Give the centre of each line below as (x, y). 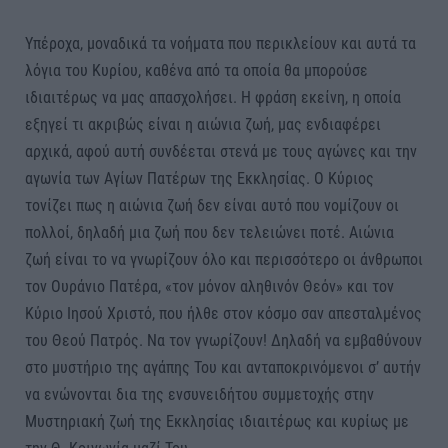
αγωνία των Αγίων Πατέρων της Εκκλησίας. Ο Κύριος (199, 178)
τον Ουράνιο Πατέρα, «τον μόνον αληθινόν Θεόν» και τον (209, 286)
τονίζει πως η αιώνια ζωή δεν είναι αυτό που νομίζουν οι (212, 205)
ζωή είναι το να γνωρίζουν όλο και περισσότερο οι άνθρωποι (224, 259)
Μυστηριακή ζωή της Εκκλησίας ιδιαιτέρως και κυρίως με (217, 421)
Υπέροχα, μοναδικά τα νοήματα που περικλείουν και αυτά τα (220, 43)
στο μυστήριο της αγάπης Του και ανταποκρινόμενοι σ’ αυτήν (223, 367)
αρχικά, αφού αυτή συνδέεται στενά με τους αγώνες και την (221, 151)
